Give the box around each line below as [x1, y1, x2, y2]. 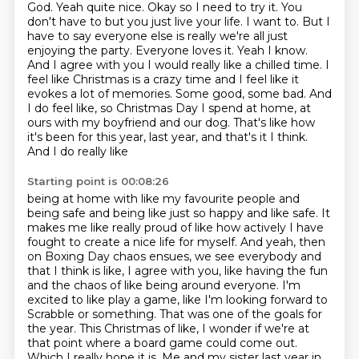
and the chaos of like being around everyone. [26, 278, 282, 292]
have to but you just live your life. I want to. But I [58, 14, 330, 29]
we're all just [219, 29, 288, 43]
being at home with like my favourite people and [26, 192, 300, 206]
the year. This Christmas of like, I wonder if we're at [26, 321, 309, 336]
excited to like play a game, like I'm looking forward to [26, 292, 328, 307]
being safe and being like [26, 206, 170, 220]
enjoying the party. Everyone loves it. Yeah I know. [26, 43, 308, 58]
